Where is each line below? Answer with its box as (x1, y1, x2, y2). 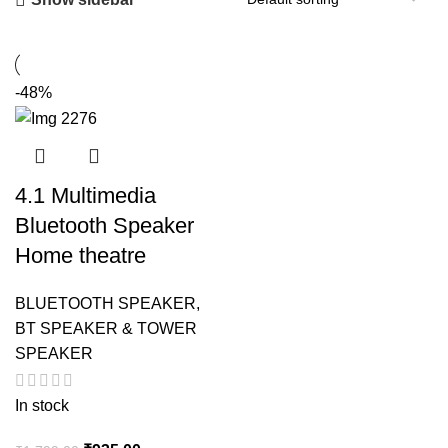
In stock (15, 396, 69, 414)
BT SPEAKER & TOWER (15, 320, 197, 338)
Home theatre (15, 243, 146, 269)
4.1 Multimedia (15, 183, 156, 209)
